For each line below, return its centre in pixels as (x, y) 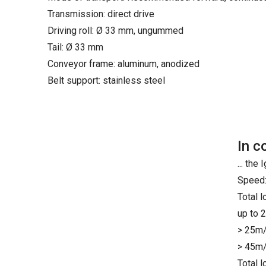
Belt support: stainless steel (106, 80)
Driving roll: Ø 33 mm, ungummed (115, 31)
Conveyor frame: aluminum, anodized (123, 64)
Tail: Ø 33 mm (75, 47)
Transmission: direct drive (101, 14)
